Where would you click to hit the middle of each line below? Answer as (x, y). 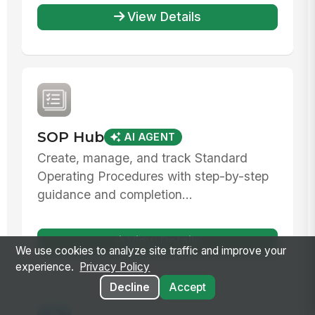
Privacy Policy (115, 267)
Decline (129, 288)
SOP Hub (70, 137)
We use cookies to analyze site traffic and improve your (151, 251)
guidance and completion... (115, 194)
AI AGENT (150, 137)
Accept (187, 288)
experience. (46, 267)
